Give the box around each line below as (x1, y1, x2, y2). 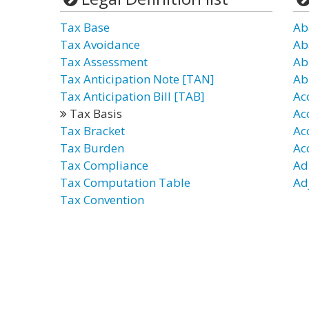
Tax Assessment (60, 54, 148, 70)
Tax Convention (60, 192, 144, 208)
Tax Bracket (60, 123, 125, 139)
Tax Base (60, 19, 110, 35)
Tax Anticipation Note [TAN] (60, 71, 215, 87)
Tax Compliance (60, 157, 148, 173)
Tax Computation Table (60, 175, 190, 190)
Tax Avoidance (60, 37, 140, 52)
